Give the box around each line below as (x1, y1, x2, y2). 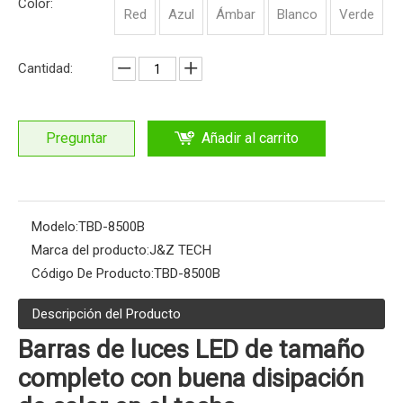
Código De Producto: (31, 265, 154, 282)
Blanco (277, 6, 318, 22)
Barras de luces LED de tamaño (18, 335, 364, 364)
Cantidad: (18, 60, 73, 76)
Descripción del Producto (32, 306, 181, 322)
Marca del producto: (31, 242, 149, 258)
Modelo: (31, 219, 78, 235)
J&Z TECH (149, 242, 211, 258)
